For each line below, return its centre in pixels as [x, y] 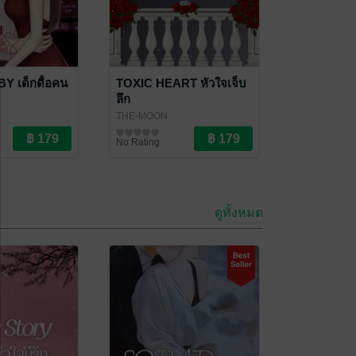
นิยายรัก [133, 130]
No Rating [138, 142]
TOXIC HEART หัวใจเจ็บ [181, 83]
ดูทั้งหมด [239, 213]
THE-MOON [142, 116]
